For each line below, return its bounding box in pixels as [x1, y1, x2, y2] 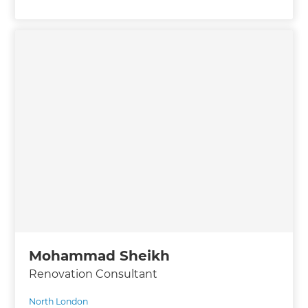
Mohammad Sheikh [29, 247, 170, 264]
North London [29, 296, 89, 307]
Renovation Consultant [29, 267, 158, 280]
